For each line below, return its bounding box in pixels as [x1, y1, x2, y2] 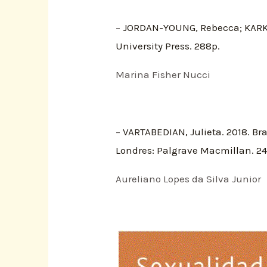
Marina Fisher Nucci [116, 68, 211, 80]
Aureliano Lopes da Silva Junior [116, 172, 262, 185]
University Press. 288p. [116, 39, 221, 52]
